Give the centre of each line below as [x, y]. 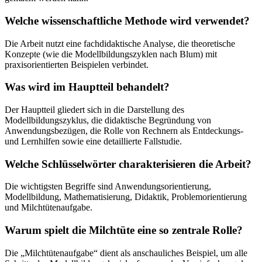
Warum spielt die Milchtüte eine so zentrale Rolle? [124, 230]
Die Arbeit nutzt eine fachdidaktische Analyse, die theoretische [120, 43]
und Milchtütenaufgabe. [49, 208]
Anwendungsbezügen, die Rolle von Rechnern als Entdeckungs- [124, 131]
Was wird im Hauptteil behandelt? [87, 87]
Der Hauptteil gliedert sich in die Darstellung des [94, 110]
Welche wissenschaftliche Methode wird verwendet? [127, 20]
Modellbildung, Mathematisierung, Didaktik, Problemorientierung [126, 197]
